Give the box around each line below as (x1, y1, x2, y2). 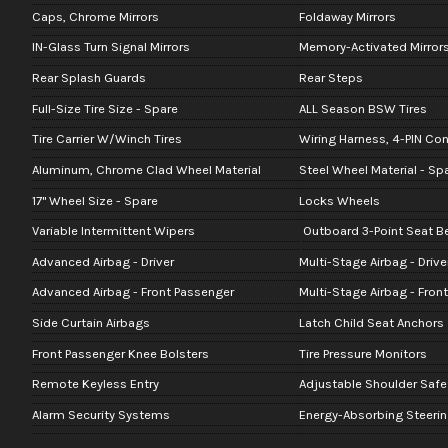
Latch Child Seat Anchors (298, 315, 444, 331)
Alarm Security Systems (31, 407, 170, 423)
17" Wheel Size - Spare (31, 192, 158, 208)
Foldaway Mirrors (298, 8, 396, 24)
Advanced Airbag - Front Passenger (31, 284, 234, 300)
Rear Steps (298, 69, 363, 85)
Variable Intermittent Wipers (31, 223, 195, 239)
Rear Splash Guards (31, 69, 146, 85)
